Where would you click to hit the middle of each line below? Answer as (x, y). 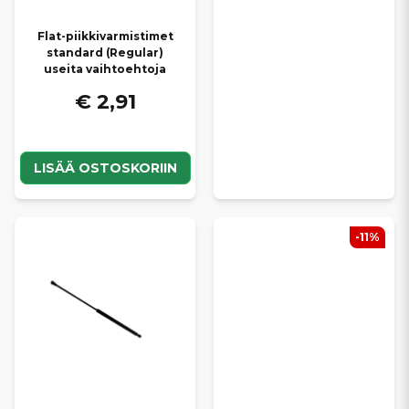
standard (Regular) (105, 53)
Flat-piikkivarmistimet (105, 37)
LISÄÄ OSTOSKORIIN (105, 168)
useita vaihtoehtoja (105, 69)
